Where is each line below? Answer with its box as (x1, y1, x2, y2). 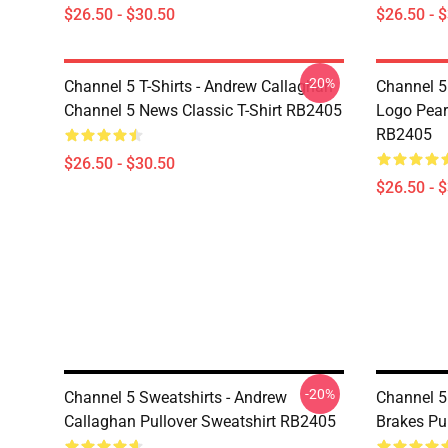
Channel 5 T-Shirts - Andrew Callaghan (64, 77, 333, 96)
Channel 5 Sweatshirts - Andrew (64, 388, 287, 407)
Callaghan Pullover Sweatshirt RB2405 (64, 412, 336, 431)
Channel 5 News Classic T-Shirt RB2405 (64, 101, 342, 120)
